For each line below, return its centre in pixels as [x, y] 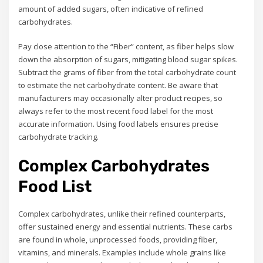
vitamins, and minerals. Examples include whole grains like [122, 252]
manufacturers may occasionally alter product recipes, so [121, 98]
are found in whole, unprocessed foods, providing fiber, [118, 239]
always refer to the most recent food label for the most [116, 111]
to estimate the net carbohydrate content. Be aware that [118, 85]
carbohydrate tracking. [59, 137]
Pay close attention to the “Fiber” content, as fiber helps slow [126, 47]
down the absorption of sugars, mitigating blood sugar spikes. [128, 60]
